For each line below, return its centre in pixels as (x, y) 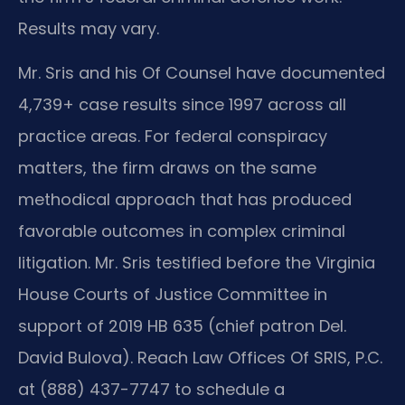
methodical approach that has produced (185, 200)
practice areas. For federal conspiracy (173, 137)
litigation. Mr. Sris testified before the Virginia (197, 263)
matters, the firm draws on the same (167, 168)
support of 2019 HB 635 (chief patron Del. (182, 326)
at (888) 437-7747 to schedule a (151, 390)
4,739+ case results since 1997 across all (182, 105)
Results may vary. (89, 28)
